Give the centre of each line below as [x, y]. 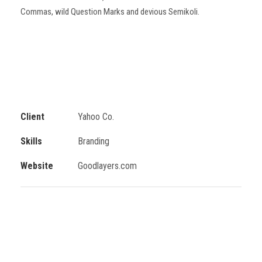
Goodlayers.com [107, 166]
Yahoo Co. [96, 117]
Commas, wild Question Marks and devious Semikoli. [110, 12]
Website [37, 166]
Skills [31, 141]
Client [32, 117]
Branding [94, 141]
